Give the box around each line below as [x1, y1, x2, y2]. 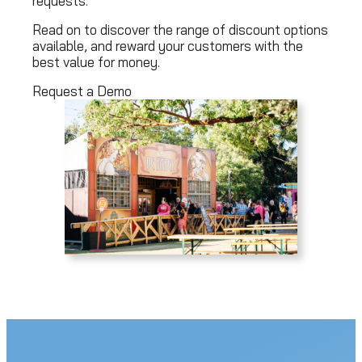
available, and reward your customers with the [32, 37, 303, 55]
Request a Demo [32, 82, 132, 100]
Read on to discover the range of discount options [32, 21, 328, 39]
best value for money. [32, 53, 160, 71]
